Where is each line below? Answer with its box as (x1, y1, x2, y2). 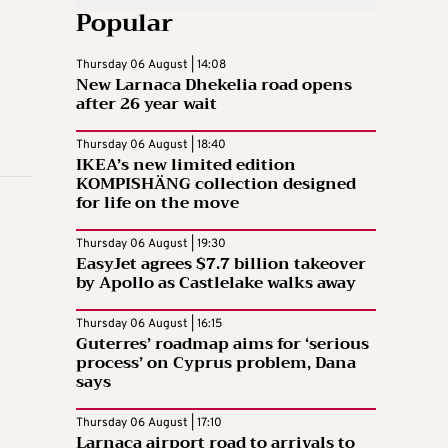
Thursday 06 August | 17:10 (76, 414, 222, 431)
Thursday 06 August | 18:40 (76, 136, 226, 153)
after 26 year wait (76, 89, 217, 118)
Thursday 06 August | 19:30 (76, 235, 226, 252)
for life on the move (76, 188, 239, 217)
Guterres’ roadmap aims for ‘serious (76, 329, 369, 358)
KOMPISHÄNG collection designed (76, 169, 356, 198)
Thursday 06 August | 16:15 (76, 315, 222, 332)
